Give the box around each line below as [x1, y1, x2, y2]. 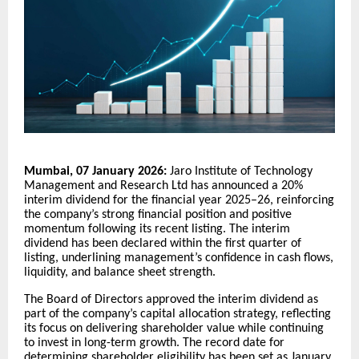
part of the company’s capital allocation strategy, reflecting [24, 308, 331, 321]
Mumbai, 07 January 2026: [24, 165, 170, 179]
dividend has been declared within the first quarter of [24, 237, 301, 251]
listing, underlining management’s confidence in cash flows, [24, 252, 333, 265]
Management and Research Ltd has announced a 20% [24, 179, 303, 193]
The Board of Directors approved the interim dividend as [24, 293, 318, 307]
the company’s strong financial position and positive [24, 208, 292, 222]
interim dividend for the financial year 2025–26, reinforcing [24, 194, 334, 208]
